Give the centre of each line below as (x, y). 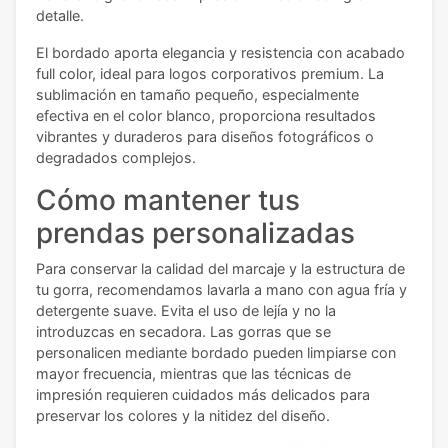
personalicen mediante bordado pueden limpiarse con (216, 353)
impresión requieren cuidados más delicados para (203, 395)
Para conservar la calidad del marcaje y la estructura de (220, 269)
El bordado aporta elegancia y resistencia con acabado (220, 53)
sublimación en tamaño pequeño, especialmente (197, 95)
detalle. (60, 16)
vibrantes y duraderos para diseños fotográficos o (205, 137)
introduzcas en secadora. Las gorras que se (183, 332)
